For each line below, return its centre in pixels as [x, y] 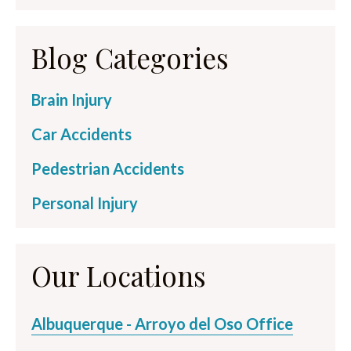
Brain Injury [72, 99]
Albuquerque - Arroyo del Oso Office [162, 323]
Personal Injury [85, 203]
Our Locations [119, 275]
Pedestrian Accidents [108, 168]
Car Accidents [81, 134]
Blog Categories [130, 57]
